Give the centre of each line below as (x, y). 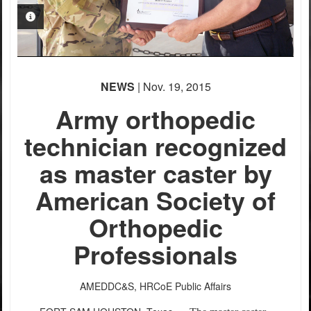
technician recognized (155, 145)
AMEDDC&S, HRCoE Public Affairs (155, 286)
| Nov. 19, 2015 (173, 86)
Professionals (155, 254)
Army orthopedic (155, 118)
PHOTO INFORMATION (87, 16)
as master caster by (155, 173)
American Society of (155, 200)
